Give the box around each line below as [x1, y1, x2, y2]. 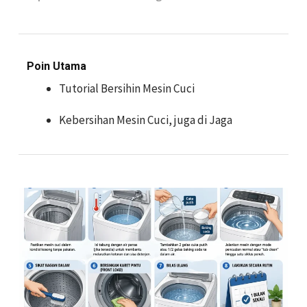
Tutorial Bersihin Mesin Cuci [59, 81, 195, 96]
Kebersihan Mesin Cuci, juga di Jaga [59, 112, 232, 127]
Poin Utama [27, 60, 86, 73]
